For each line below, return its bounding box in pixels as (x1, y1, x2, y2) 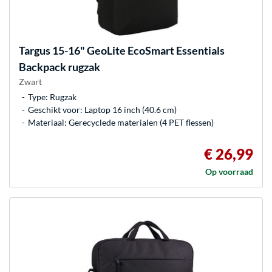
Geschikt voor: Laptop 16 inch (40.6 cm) (28, 104, 177, 115)
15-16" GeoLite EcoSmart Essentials (50, 43, 225, 57)
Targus (19, 43, 50, 57)
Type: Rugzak (28, 91, 76, 102)
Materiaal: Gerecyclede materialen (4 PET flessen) (28, 117, 214, 127)
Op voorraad (205, 166, 253, 177)
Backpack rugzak (19, 59, 100, 73)
